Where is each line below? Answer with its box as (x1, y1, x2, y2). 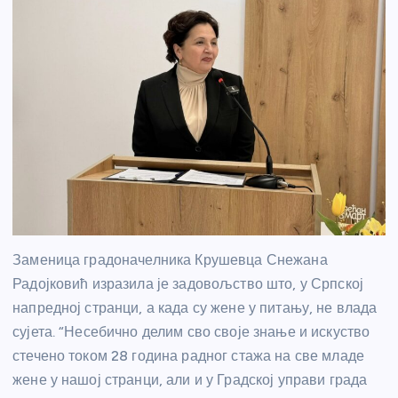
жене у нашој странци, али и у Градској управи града (12, 371, 368, 389)
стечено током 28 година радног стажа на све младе (12, 347, 364, 365)
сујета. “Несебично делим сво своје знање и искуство (12, 323, 370, 341)
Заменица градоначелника (12, 251, 195, 269)
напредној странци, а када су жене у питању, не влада (12, 299, 378, 317)
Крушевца (195, 251, 263, 269)
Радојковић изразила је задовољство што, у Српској (12, 275, 363, 293)
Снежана (266, 251, 328, 269)
